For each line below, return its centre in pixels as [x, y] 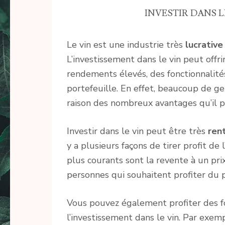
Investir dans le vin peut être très [137, 131]
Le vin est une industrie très [126, 44]
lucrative [204, 44]
